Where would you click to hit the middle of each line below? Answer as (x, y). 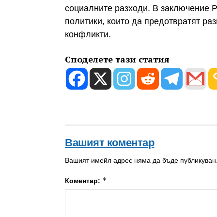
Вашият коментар (110, 142)
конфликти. (88, 35)
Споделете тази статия (117, 59)
